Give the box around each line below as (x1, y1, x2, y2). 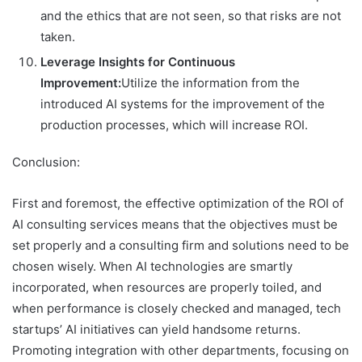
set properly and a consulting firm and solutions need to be (12, 238, 349, 254)
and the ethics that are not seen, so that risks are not (40, 8, 341, 24)
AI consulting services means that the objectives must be (12, 217, 338, 233)
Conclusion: (12, 154, 80, 170)
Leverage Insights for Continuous (40, 54, 235, 70)
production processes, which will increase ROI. (40, 117, 308, 133)
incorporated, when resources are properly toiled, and (12, 280, 322, 296)
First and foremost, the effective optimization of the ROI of (12, 196, 343, 212)
